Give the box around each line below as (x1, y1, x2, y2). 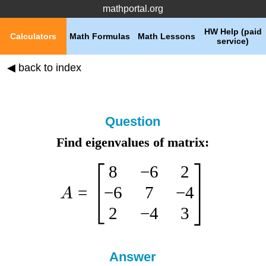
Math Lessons (137, 31, 195, 41)
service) (217, 36, 249, 46)
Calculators (10, 31, 56, 41)
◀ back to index (7, 62, 81, 74)
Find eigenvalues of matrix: (56, 135, 210, 150)
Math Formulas (69, 31, 130, 41)
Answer (109, 249, 157, 264)
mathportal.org (103, 4, 163, 14)
